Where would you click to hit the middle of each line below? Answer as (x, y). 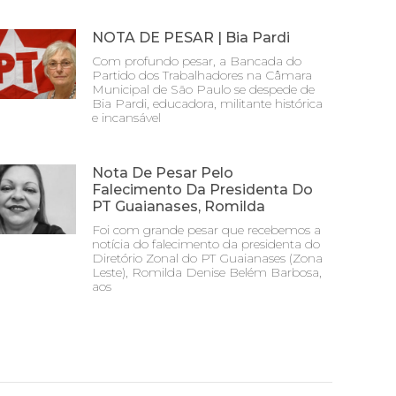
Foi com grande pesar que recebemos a (206, 230)
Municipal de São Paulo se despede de (203, 89)
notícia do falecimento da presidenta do (206, 244)
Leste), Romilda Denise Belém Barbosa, (207, 272)
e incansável (126, 118)
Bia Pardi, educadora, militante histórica (207, 103)
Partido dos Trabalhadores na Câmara (202, 75)
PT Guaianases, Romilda (179, 206)
